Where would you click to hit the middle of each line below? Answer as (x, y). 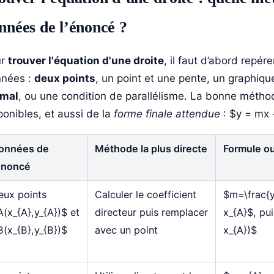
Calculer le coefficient (145, 195)
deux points (65, 79)
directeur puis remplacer (151, 213)
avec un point (126, 230)
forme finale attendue (167, 114)
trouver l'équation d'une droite (86, 61)
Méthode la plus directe (151, 149)
